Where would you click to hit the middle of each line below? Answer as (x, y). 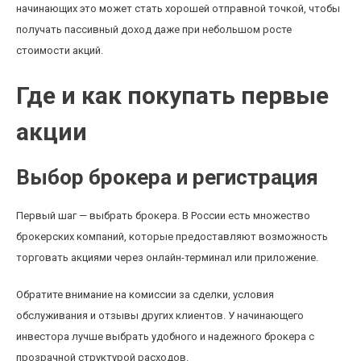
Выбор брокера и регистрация (167, 177)
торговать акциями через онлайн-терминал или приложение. (167, 257)
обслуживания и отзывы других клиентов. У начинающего (160, 315)
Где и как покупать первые (172, 95)
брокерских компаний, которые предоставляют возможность (172, 237)
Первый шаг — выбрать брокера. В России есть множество (163, 216)
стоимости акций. (60, 50)
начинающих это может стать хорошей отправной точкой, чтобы (178, 8)
